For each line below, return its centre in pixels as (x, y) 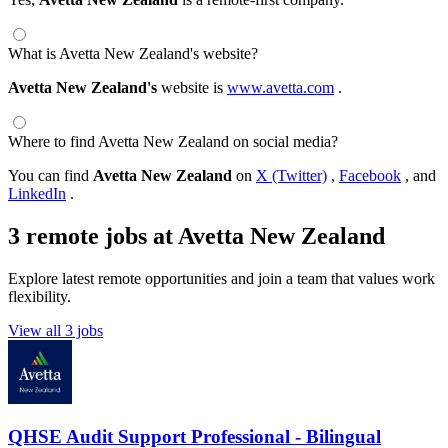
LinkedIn (37, 193)
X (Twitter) (291, 175)
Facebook (370, 175)
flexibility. (39, 296)
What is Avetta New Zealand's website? (133, 53)
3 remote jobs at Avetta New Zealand (196, 235)
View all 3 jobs (55, 330)
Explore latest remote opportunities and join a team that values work (221, 278)
